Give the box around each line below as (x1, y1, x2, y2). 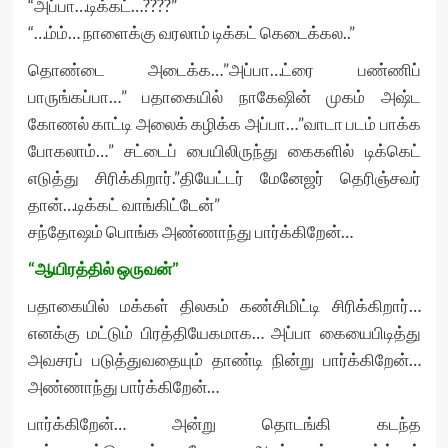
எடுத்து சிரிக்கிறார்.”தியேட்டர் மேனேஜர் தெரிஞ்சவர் (27, 167, 421, 188)
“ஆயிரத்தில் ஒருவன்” (27, 258, 179, 279)
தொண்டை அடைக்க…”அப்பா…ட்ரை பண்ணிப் (27, 59, 421, 80)
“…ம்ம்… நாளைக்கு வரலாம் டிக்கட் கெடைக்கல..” (27, 22, 355, 43)
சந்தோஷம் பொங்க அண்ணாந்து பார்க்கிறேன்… (27, 221, 353, 242)
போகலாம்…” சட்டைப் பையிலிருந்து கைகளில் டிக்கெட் (27, 140, 421, 161)
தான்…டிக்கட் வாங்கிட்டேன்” (27, 194, 220, 215)
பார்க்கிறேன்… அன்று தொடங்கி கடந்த (27, 413, 421, 434)
